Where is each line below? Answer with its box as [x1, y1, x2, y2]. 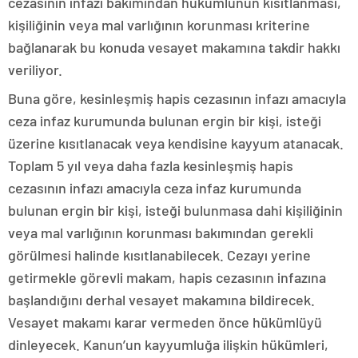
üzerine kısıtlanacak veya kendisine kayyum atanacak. [8, 134, 344, 153]
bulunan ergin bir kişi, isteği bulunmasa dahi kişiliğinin [8, 201, 343, 220]
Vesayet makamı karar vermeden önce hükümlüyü [8, 313, 322, 332]
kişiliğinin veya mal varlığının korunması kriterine [8, 16, 310, 34]
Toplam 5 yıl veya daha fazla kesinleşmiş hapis [8, 157, 293, 175]
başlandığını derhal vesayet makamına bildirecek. [8, 291, 315, 309]
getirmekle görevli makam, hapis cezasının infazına [8, 268, 326, 287]
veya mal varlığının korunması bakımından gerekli [8, 224, 313, 242]
